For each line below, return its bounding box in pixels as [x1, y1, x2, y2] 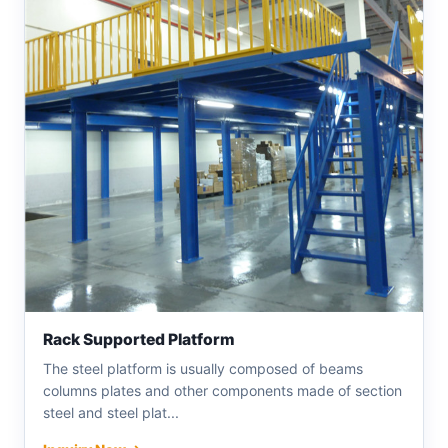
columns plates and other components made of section [43, 381, 402, 399]
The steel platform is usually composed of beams [43, 359, 363, 377]
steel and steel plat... [43, 403, 179, 421]
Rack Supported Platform [43, 329, 235, 349]
